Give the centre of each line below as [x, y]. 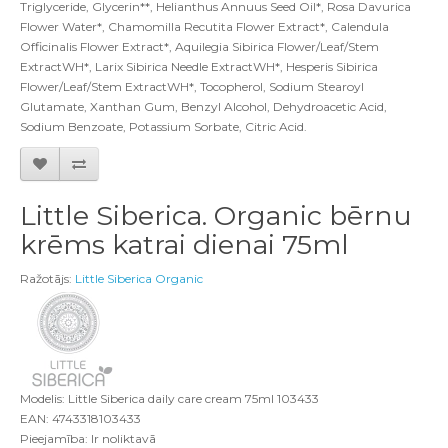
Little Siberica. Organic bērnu [216, 215]
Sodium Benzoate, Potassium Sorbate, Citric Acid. [163, 126]
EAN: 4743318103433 [80, 418]
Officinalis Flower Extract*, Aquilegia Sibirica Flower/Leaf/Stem [199, 46]
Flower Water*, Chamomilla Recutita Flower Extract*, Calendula [204, 26]
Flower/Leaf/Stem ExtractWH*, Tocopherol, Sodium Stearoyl [192, 86]
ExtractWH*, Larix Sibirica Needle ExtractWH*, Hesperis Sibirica [199, 66]
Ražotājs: [47, 278]
